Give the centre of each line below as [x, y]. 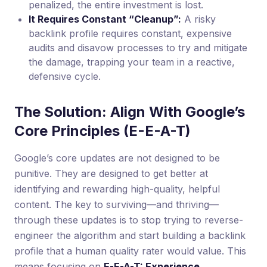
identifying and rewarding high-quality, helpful [117, 189]
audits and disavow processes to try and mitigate [138, 48]
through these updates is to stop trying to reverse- [129, 220]
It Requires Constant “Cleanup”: [105, 19]
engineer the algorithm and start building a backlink [130, 236]
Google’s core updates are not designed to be [117, 158]
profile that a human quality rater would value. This [130, 251]
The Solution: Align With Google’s [130, 112]
